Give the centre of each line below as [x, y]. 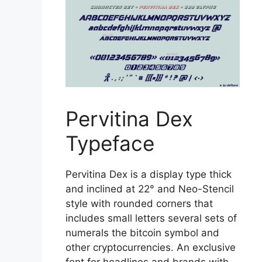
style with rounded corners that [139, 203]
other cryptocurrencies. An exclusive [151, 247]
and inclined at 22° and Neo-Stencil [150, 189]
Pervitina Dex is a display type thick [149, 174]
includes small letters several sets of [151, 218]
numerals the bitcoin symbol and [142, 232]
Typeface [110, 143]
